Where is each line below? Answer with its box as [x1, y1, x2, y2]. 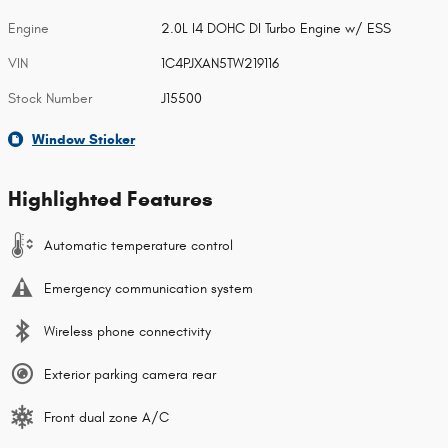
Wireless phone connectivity [44, 323, 211, 341]
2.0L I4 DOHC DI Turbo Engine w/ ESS [161, 20, 392, 38]
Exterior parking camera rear [44, 366, 216, 384]
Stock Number [8, 90, 92, 108]
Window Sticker [32, 131, 135, 149]
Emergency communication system [44, 280, 253, 298]
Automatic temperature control [44, 237, 233, 255]
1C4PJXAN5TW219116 [161, 55, 280, 73]
